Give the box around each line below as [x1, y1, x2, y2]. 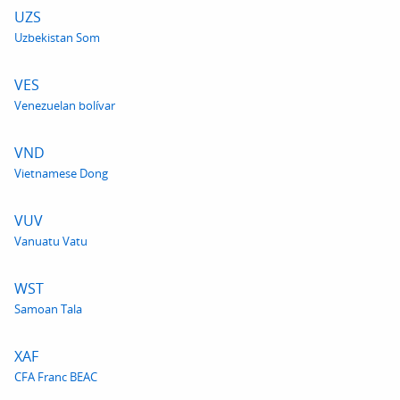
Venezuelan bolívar [14, 97, 115, 113]
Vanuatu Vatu [14, 233, 87, 249]
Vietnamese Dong [14, 165, 108, 181]
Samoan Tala [14, 301, 82, 317]
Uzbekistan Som [14, 29, 100, 46]
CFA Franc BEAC [14, 369, 97, 385]
